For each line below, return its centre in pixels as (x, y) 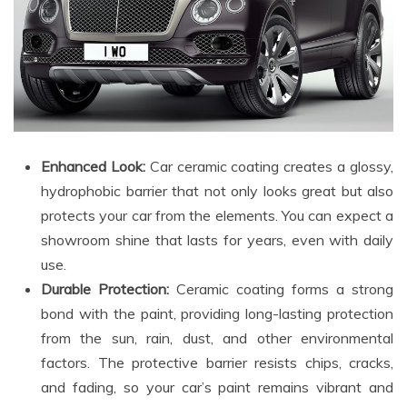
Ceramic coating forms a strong (281, 288)
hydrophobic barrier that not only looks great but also (217, 190)
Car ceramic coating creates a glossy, (269, 166)
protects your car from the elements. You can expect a (217, 215)
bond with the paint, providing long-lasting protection (217, 313)
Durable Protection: (105, 288)
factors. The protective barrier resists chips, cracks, (217, 362)
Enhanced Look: (93, 166)
